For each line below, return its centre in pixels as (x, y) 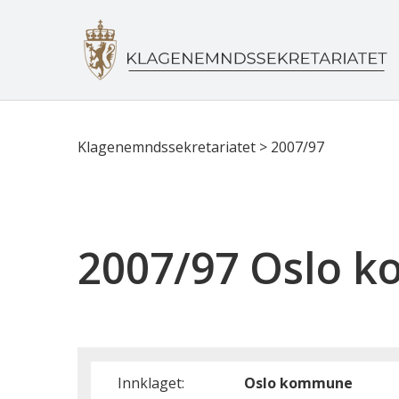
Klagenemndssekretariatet (167, 147)
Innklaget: (151, 383)
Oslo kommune (298, 383)
